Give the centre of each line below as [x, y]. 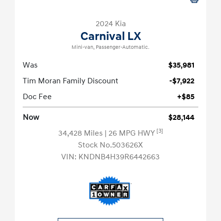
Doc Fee [37, 97]
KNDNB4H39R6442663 [119, 157]
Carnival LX [110, 37]
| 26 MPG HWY [130, 133]
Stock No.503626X [110, 145]
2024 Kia [110, 24]
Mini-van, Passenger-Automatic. [110, 48]
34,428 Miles [81, 133]
